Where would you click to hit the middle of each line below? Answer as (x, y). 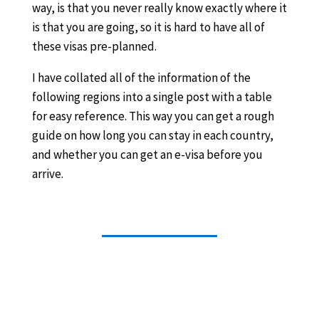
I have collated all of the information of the (141, 78)
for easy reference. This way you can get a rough (153, 116)
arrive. (47, 174)
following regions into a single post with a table (152, 97)
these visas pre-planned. (94, 46)
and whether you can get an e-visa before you (147, 155)
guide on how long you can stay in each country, (152, 135)
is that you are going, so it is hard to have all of (148, 27)
